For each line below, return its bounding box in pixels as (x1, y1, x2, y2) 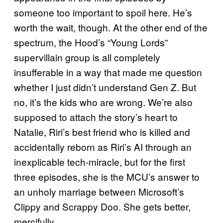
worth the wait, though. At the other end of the (14, 20, 208, 34)
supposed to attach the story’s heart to (14, 110, 178, 124)
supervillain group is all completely (14, 50, 160, 64)
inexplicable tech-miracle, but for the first (14, 155, 185, 169)
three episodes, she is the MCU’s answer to (14, 170, 200, 184)
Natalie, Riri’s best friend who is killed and (14, 125, 190, 139)
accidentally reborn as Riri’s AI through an (14, 140, 192, 154)
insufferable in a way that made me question (14, 65, 202, 79)
